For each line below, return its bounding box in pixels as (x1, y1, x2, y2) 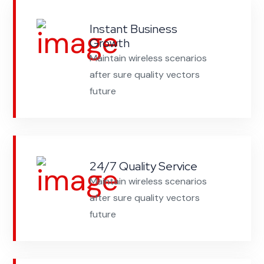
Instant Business (90, 21, 177, 37)
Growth (90, 35, 130, 51)
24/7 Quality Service (90, 158, 197, 174)
